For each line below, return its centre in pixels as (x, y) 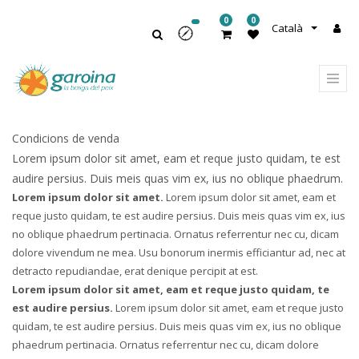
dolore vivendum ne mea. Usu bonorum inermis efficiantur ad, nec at (179, 252)
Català (287, 28)
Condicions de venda (66, 138)
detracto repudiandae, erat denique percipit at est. (135, 271)
